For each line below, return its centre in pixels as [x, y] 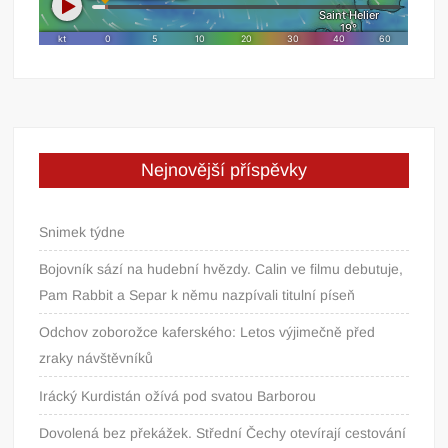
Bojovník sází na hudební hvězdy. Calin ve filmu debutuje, [221, 268]
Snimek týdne [82, 231]
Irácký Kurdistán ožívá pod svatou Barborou [178, 395]
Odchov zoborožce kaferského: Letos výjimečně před [207, 331]
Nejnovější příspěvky [223, 169]
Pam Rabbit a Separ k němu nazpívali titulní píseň [197, 294]
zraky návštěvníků [96, 357]
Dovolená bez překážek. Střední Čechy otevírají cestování [223, 432]
